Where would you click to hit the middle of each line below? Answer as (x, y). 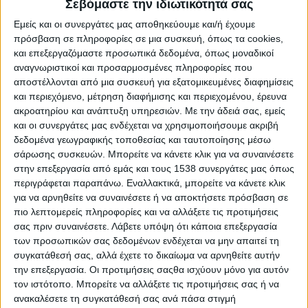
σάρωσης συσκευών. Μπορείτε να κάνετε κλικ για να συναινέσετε (154, 154)
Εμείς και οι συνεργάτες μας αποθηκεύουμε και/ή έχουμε (134, 24)
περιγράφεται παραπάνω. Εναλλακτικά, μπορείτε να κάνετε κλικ (150, 183)
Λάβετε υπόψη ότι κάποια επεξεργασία (194, 227)
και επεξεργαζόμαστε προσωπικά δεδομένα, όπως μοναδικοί (144, 53)
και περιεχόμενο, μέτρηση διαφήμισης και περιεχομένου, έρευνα (150, 97)
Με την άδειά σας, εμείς (235, 111)
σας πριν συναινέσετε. (62, 227)
